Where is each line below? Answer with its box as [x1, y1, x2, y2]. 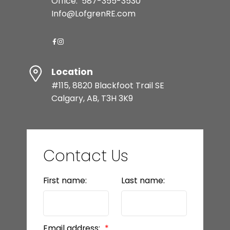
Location [51, 66, 93, 79]
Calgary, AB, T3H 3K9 [51, 92, 133, 105]
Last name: [121, 175, 165, 186]
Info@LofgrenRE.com [51, 8, 136, 20]
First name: [43, 175, 87, 186]
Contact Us [43, 145, 128, 167]
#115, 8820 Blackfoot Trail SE [51, 80, 164, 92]
